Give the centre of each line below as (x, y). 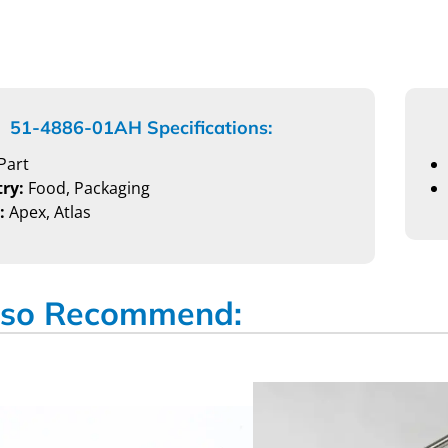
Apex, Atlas (47, 212)
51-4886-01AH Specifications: (140, 127)
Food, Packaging (86, 188)
